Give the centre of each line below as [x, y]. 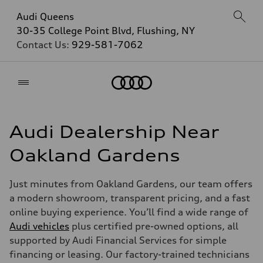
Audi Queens [45, 16]
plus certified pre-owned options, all [154, 226]
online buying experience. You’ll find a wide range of [129, 212]
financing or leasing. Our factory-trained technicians [129, 254]
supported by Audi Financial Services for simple [118, 240]
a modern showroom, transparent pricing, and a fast [130, 198]
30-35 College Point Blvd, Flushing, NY [106, 31]
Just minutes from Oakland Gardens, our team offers [131, 184]
